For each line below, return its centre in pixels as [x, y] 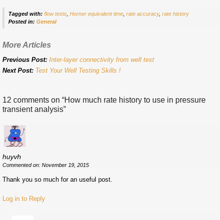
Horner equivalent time [97, 14]
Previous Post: [26, 59]
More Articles [27, 45]
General [47, 22]
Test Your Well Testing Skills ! [78, 70]
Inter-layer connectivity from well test [102, 59]
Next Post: [19, 70]
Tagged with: [26, 14]
